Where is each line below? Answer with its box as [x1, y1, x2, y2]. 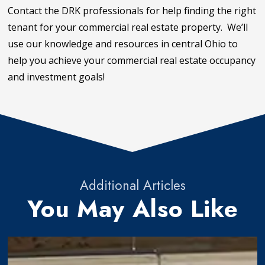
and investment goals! [8, 70, 105, 83]
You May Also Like [27, 192, 238, 227]
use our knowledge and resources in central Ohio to [8, 37, 238, 50]
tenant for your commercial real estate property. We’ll [8, 20, 248, 34]
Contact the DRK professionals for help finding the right [8, 4, 257, 17]
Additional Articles [79, 175, 186, 195]
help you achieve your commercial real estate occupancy [8, 53, 256, 67]
